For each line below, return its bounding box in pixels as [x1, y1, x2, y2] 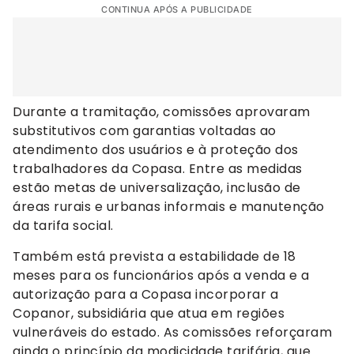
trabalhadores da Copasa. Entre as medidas [13, 160, 303, 179]
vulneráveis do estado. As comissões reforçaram [13, 322, 332, 341]
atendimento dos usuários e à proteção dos [13, 141, 299, 160]
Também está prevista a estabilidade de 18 [13, 247, 296, 265]
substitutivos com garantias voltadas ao [13, 122, 277, 141]
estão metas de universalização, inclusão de [13, 179, 301, 198]
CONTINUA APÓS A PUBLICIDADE [101, 4, 253, 16]
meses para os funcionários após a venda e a [13, 265, 310, 284]
